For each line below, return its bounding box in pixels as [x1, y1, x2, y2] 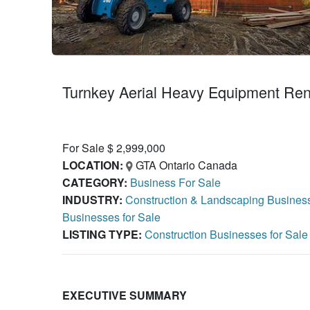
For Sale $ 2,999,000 [62, 140, 165, 156]
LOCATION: [62, 157, 123, 173]
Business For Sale [129, 174, 221, 190]
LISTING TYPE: [62, 226, 142, 242]
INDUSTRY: [62, 192, 122, 208]
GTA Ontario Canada [132, 157, 237, 173]
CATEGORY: [62, 174, 127, 190]
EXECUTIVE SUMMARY [62, 287, 187, 303]
